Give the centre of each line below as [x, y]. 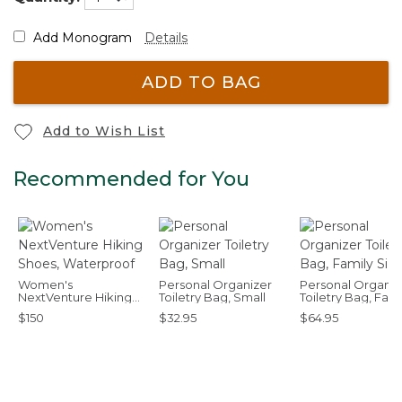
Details [166, 37]
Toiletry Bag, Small [212, 297]
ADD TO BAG [201, 83]
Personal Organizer [215, 284]
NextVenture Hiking [75, 297]
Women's [45, 284]
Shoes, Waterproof [73, 309]
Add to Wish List [104, 131]
